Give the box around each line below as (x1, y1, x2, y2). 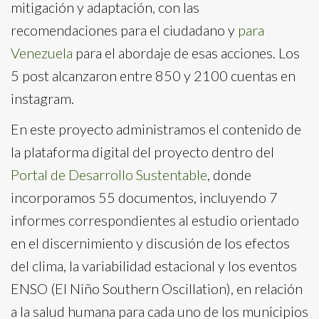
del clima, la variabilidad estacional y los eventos (11, 257, 297, 274)
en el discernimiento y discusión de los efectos (11, 234, 290, 251)
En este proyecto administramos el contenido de (11, 120, 301, 137)
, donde (207, 166, 251, 183)
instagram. (11, 90, 74, 107)
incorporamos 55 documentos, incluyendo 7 (11, 189, 278, 206)
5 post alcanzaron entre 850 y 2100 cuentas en (11, 67, 296, 84)
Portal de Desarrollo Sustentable (11, 166, 207, 183)
